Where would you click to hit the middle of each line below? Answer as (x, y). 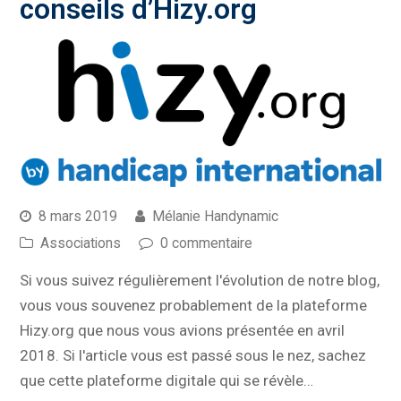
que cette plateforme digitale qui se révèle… (167, 381)
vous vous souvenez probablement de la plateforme (194, 306)
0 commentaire (207, 243)
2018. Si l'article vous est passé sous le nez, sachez (193, 356)
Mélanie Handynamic (216, 217)
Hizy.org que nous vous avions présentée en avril (183, 331)
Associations (81, 243)
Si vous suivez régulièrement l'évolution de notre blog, (200, 281)
